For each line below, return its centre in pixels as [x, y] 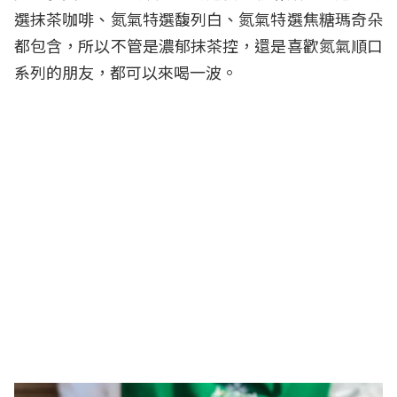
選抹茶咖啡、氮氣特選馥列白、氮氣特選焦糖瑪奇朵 [198, 19]
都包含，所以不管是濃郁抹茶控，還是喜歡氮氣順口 [198, 45]
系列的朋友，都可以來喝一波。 [126, 72]
